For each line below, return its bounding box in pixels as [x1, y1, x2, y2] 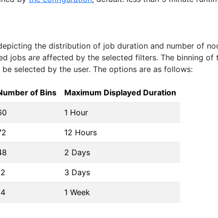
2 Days [64, 147, 90, 157]
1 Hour [64, 107, 88, 117]
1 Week [64, 187, 90, 197]
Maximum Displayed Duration [64, 87, 176, 97]
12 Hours [64, 127, 97, 137]
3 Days [64, 167, 90, 177]
